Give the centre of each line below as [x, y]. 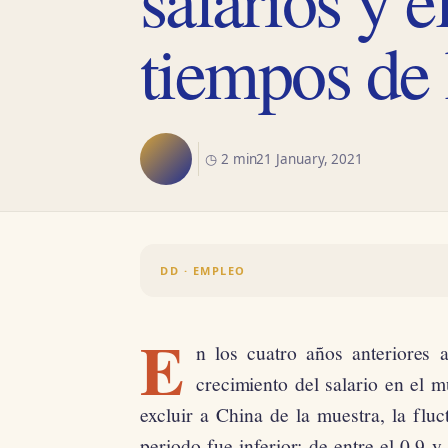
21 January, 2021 [310, 159]
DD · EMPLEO [203, 270]
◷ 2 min [231, 159]
